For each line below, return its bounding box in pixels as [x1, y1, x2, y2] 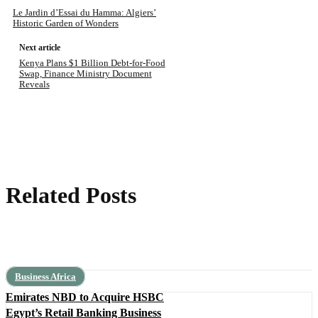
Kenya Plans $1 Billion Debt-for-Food [18, 57, 165, 69]
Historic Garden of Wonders [13, 18, 119, 29]
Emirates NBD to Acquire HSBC [6, 291, 164, 304]
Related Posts [6, 182, 136, 209]
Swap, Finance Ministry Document [18, 68, 152, 79]
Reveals [18, 79, 50, 90]
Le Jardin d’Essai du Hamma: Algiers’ [13, 7, 156, 18]
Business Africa [15, 271, 76, 283]
